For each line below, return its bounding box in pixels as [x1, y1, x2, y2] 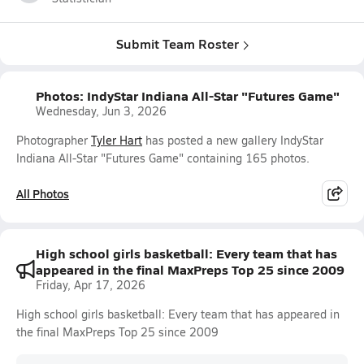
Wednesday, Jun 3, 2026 [36, 103, 167, 119]
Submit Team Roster [115, 34, 239, 53]
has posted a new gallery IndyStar [142, 132, 323, 148]
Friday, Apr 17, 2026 [36, 277, 145, 292]
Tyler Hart [91, 132, 142, 148]
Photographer [16, 132, 91, 148]
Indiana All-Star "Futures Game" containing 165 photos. [16, 150, 310, 166]
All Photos [16, 185, 69, 201]
